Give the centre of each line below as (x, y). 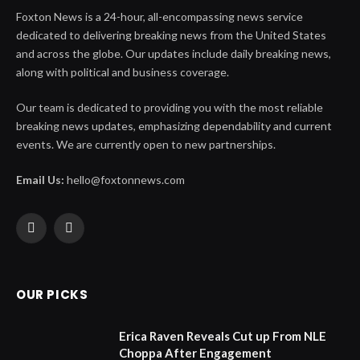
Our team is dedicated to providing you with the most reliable (170, 107)
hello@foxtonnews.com (125, 180)
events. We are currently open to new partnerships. (146, 144)
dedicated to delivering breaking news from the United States (171, 35)
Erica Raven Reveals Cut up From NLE (223, 336)
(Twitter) (90, 252)
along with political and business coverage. (123, 72)
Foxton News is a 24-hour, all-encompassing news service (160, 16)
